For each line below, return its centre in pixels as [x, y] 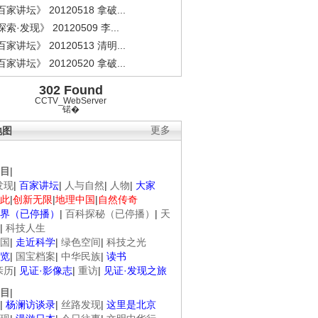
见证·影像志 [46, 270]
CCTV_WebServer [71, 101]
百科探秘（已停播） [110, 214]
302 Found [71, 90]
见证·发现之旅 [135, 270]
